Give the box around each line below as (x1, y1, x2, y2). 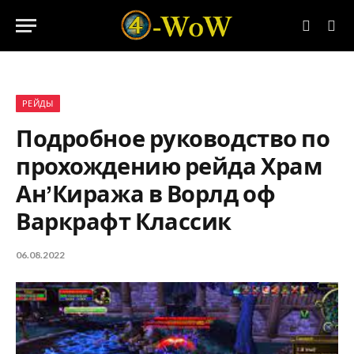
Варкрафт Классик (16, 210, 232, 235)
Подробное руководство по (16, 127, 330, 152)
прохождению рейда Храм (16, 155, 322, 179)
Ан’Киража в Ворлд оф (16, 183, 276, 207)
